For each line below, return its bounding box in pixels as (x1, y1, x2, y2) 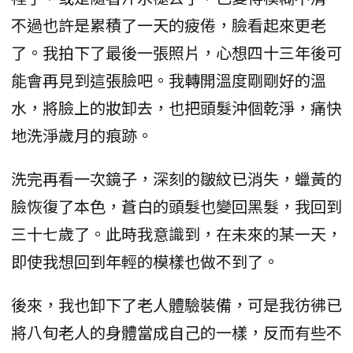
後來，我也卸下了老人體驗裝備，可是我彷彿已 (11, 292, 342, 316)
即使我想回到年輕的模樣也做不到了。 (11, 249, 279, 273)
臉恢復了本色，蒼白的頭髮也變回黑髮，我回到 (11, 194, 342, 217)
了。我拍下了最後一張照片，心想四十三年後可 (11, 40, 342, 64)
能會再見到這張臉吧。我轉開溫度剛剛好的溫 (11, 68, 326, 91)
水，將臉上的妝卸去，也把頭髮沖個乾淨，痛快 (11, 95, 342, 119)
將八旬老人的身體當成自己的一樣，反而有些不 (11, 320, 342, 344)
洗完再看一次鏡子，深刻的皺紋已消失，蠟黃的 (11, 166, 342, 190)
